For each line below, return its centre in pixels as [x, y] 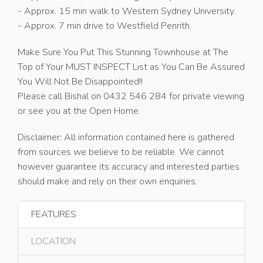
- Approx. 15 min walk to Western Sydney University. [127, 11]
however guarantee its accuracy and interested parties [129, 167]
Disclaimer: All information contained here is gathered [126, 137]
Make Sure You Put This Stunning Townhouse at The [123, 52]
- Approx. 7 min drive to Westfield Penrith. [104, 26]
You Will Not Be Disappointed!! [80, 82]
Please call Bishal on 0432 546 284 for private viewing [131, 96]
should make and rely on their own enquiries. [107, 181]
